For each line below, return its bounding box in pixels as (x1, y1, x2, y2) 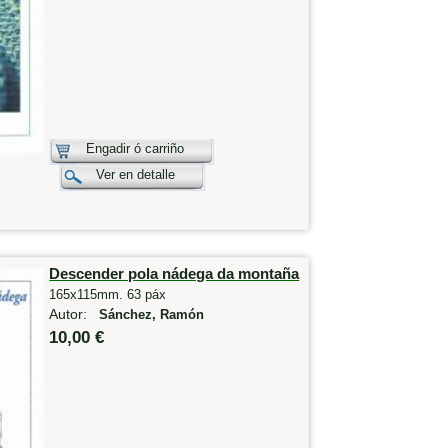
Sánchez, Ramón (99, 307, 205, 322)
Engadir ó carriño (86, 140, 185, 156)
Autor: (49, 305, 100, 322)
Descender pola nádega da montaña (49, 264, 300, 282)
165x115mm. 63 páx (49, 286, 167, 302)
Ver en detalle (96, 166, 176, 182)
